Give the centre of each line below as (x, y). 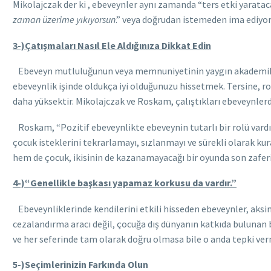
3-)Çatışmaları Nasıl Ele (64, 45)
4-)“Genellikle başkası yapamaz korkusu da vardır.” (125, 183)
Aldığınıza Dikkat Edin (163, 45)
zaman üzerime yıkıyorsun (64, 19)
